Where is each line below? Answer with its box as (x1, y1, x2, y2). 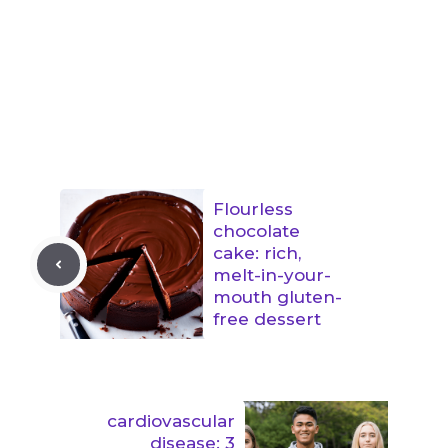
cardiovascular (107, 411, 235, 432)
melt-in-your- (213, 265, 331, 286)
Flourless (213, 199, 293, 220)
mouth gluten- (213, 287, 342, 308)
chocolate (213, 221, 300, 242)
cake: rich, (213, 243, 301, 264)
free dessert (213, 309, 321, 330)
